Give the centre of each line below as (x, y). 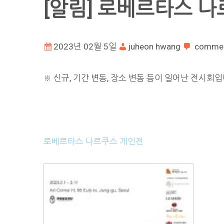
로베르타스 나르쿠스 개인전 (93, 141)
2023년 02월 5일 (85, 46)
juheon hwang (154, 46)
